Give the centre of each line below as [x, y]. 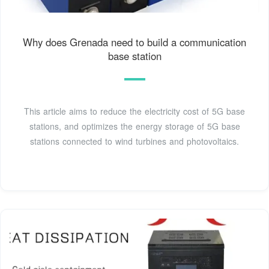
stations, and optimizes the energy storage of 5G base [134, 126]
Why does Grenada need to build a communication [134, 42]
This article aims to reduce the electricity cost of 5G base [134, 111]
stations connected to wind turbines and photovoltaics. [134, 141]
